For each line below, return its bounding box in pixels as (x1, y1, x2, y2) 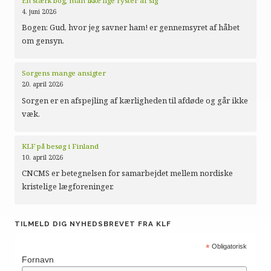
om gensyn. (22, 35, 64, 47)
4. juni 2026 (22, 7, 56, 16)
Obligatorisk (210, 242, 247, 250)
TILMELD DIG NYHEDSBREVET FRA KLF (15, 219, 171, 228)
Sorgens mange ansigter (22, 68, 106, 78)
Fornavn (22, 254, 54, 264)
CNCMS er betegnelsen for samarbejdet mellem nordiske (22, 167, 233, 178)
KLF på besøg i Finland (22, 141, 99, 151)
